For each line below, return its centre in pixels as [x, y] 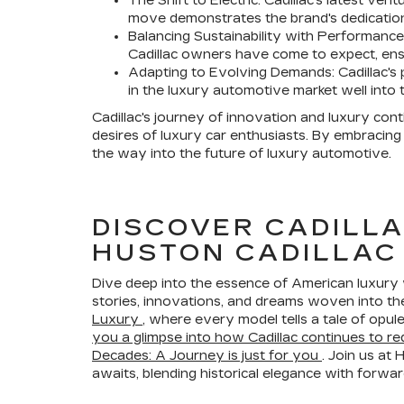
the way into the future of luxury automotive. [242, 154]
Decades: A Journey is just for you [207, 356]
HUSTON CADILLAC [245, 253]
